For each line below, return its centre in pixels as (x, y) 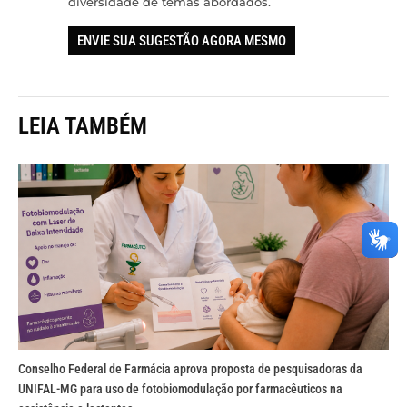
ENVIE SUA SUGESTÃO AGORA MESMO (182, 41)
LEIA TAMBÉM (83, 126)
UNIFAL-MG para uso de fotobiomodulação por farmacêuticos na (180, 389)
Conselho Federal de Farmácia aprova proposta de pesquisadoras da (190, 369)
